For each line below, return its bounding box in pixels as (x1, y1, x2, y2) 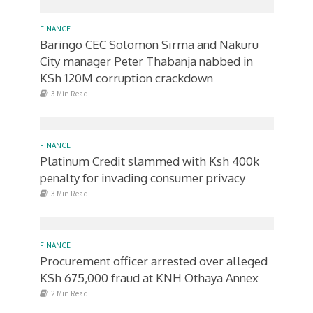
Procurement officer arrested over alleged (39, 254, 268, 268)
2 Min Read (50, 289, 88, 298)
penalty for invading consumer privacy (39, 170, 245, 185)
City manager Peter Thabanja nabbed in (39, 54, 253, 68)
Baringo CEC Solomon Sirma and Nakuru (39, 37, 259, 52)
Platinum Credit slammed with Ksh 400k (39, 154, 259, 168)
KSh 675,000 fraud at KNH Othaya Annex (39, 270, 259, 285)
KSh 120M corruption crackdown (39, 71, 213, 85)
